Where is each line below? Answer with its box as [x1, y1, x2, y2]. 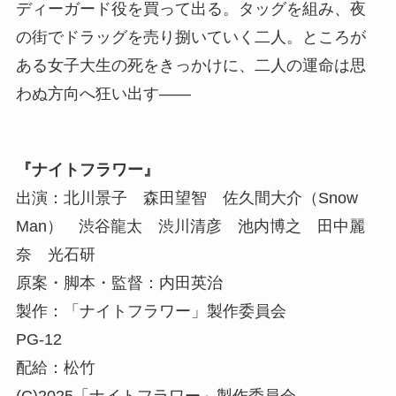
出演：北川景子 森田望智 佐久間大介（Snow [15, 189, 358, 208]
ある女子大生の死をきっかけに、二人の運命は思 [15, 57, 366, 75]
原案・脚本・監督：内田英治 [15, 274, 223, 293]
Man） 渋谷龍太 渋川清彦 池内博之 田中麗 [15, 217, 365, 236]
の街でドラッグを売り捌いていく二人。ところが [15, 28, 366, 47]
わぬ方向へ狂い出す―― [15, 85, 191, 103]
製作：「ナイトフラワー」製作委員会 [15, 302, 286, 321]
